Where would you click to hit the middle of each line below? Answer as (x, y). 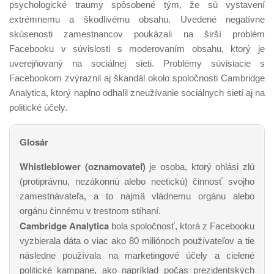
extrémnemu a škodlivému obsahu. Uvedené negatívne (137, 19)
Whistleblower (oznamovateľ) (83, 166)
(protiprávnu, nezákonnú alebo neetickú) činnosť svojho (137, 181)
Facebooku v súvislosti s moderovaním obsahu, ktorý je (137, 49)
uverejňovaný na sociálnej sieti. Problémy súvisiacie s (137, 63)
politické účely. (38, 107)
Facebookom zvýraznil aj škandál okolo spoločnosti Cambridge (137, 78)
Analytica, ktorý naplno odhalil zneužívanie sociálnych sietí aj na (137, 93)
